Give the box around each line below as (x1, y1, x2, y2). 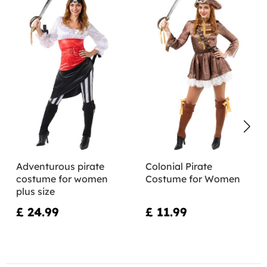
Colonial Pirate (145, 160, 212, 172)
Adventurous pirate (16, 160, 104, 172)
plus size (16, 185, 55, 197)
